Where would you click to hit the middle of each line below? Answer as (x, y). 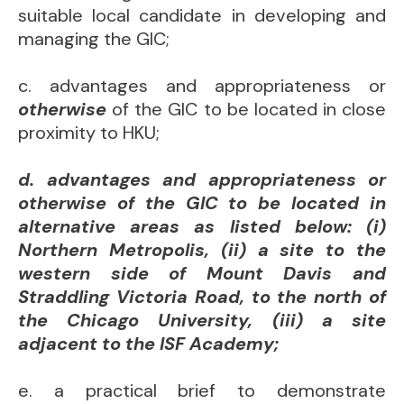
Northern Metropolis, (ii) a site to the (202, 250)
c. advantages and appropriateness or (202, 86)
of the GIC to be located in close (246, 109)
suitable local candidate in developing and (202, 15)
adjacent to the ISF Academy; (148, 344)
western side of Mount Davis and (202, 273)
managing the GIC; (94, 39)
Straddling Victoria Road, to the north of (202, 297)
